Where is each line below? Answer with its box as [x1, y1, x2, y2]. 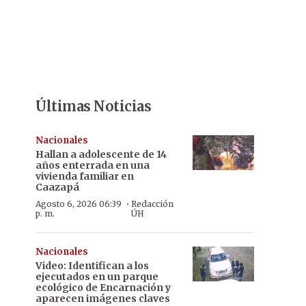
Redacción [131, 199, 174, 209]
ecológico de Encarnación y [36, 281, 171, 294]
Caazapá [36, 181, 79, 193]
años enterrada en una [36, 159, 150, 171]
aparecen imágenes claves [36, 292, 170, 305]
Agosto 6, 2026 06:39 [36, 199, 122, 209]
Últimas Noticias [36, 98, 151, 115]
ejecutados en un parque [36, 270, 158, 283]
